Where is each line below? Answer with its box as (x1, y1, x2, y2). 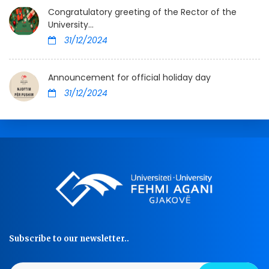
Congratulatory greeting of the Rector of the (48, 6, 237, 19)
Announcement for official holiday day (48, 71, 211, 84)
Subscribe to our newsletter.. (9, 234, 129, 244)
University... (48, 19, 94, 31)
